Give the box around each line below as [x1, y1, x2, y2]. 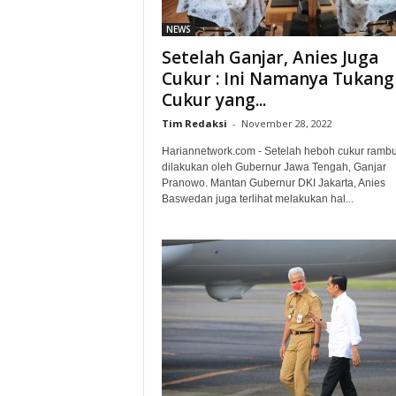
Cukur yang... [161, 88, 266, 111]
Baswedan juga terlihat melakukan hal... [161, 193, 354, 205]
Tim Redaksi [161, 117, 227, 130]
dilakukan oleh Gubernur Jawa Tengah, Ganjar [161, 161, 386, 173]
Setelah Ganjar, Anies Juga [161, 46, 378, 69]
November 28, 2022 [240, 117, 332, 130]
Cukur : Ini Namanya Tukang [161, 67, 394, 90]
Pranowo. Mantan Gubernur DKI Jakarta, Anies [161, 177, 385, 189]
